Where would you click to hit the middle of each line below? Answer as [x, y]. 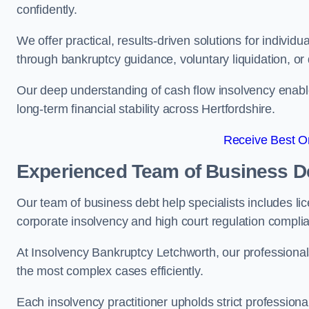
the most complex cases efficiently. [110, 271]
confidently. [47, 10]
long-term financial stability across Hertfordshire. [146, 109]
